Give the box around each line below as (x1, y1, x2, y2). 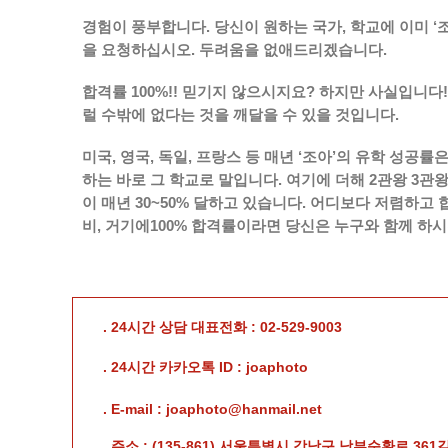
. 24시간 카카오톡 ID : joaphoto (103, 359, 308, 375)
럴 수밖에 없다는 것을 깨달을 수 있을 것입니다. (82, 107, 399, 123)
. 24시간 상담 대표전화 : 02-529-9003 (103, 319, 342, 335)
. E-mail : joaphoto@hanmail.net (103, 401, 322, 417)
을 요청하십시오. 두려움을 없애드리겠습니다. (82, 42, 387, 58)
